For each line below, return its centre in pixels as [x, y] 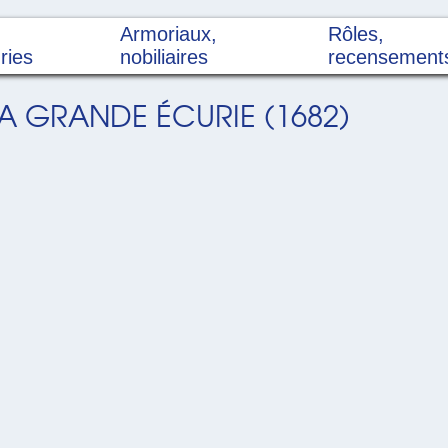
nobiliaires [164, 57]
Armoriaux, [169, 34]
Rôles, [356, 34]
